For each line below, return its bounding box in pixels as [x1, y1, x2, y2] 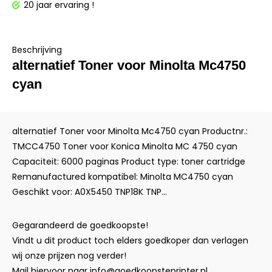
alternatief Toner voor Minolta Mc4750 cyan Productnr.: [12, 125, 248, 137]
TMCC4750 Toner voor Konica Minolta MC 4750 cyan [12, 140, 237, 152]
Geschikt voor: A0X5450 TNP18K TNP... [12, 186, 167, 198]
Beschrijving [12, 44, 62, 56]
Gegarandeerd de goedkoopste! [12, 219, 148, 231]
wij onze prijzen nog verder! [12, 250, 126, 262]
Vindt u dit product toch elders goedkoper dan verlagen [12, 234, 248, 246]
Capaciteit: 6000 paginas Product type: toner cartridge [12, 155, 245, 168]
